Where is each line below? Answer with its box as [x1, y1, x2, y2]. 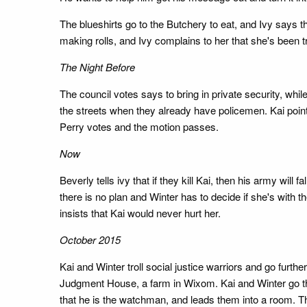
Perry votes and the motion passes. [60, 119, 219, 134]
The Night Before [60, 59, 135, 74]
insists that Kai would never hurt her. [60, 205, 221, 220]
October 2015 [60, 232, 121, 247]
